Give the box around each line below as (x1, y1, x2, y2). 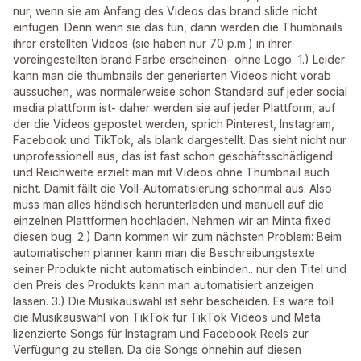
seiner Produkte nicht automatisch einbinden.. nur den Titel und (13, 262, 346, 276)
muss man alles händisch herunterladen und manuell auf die (13, 197, 324, 211)
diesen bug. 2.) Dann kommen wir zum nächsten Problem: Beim (13, 230, 342, 243)
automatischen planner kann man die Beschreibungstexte (13, 246, 315, 259)
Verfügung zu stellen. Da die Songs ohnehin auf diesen (13, 342, 301, 356)
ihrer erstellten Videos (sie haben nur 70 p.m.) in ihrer (13, 36, 292, 50)
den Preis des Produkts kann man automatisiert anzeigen (13, 278, 313, 292)
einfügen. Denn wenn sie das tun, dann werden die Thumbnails (13, 20, 342, 34)
